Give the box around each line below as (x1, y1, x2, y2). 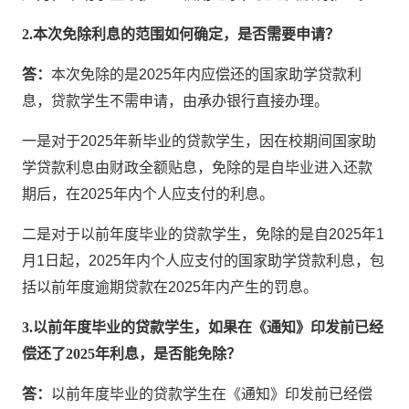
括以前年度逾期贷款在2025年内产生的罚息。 (22, 279, 319, 295)
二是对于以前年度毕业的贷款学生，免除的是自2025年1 (22, 226, 385, 242)
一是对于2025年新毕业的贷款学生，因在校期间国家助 (22, 133, 377, 149)
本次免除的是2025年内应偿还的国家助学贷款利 (51, 67, 362, 82)
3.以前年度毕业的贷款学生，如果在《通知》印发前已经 (22, 320, 384, 335)
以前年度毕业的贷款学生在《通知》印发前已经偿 (51, 386, 373, 402)
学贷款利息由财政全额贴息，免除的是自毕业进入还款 (22, 160, 373, 175)
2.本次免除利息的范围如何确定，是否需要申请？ (22, 26, 341, 42)
